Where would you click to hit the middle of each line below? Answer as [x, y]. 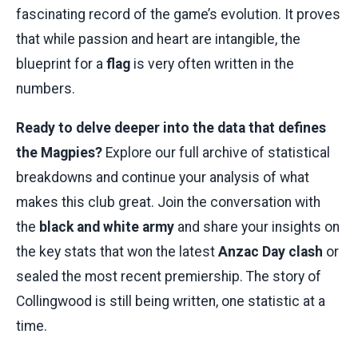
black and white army [107, 227]
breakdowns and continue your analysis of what [163, 177]
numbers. [46, 88]
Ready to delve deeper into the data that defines [171, 127]
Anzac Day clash [270, 251]
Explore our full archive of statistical [216, 152]
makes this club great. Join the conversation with [168, 202]
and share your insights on [257, 227]
